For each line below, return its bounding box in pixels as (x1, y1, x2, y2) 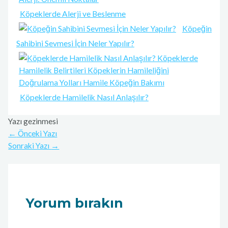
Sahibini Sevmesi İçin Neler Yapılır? (16, 39, 134, 48)
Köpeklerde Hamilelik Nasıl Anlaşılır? (19, 93, 149, 102)
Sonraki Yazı (8, 141, 51, 151)
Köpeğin (182, 24, 212, 34)
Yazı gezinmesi (8, 117, 59, 126)
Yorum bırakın (25, 195, 123, 211)
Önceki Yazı (16, 129, 58, 138)
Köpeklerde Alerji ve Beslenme (19, 9, 126, 19)
